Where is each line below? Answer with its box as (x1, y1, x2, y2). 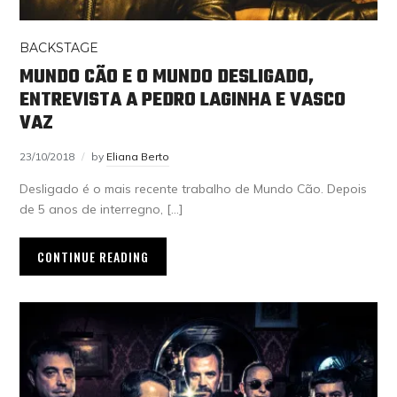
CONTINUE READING (37, 246, 150, 266)
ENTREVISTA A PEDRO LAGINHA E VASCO (19, 84, 346, 115)
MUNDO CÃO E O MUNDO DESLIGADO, (19, 61, 315, 92)
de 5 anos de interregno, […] (19, 200, 183, 217)
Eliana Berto (106, 149, 170, 163)
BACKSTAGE (19, 39, 99, 56)
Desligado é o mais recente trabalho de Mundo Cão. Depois (19, 180, 368, 197)
